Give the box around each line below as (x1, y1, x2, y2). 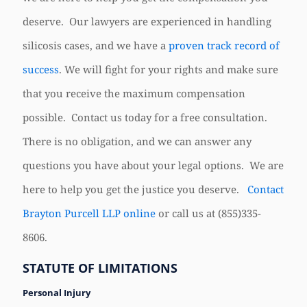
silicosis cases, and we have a (23, 38, 169, 52)
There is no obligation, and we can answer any (23, 134, 251, 148)
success (23, 62, 59, 76)
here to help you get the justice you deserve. (23, 182, 247, 196)
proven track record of (169, 38, 280, 52)
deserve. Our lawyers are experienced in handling (23, 14, 271, 28)
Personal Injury (23, 286, 90, 299)
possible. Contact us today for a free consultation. (23, 110, 267, 124)
